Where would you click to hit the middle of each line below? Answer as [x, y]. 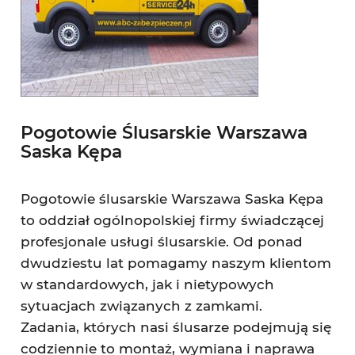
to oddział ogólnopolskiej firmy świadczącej [172, 220]
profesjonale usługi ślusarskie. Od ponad [161, 242]
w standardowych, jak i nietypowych [147, 284]
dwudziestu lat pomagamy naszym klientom [176, 263]
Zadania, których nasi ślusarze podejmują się [176, 327]
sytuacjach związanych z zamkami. [141, 306]
